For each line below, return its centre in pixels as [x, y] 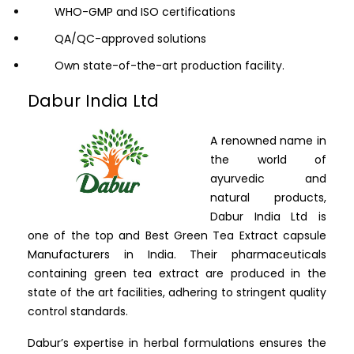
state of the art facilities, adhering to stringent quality [177, 293]
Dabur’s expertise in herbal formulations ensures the [177, 343]
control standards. [78, 312]
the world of [268, 160]
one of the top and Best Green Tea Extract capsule [177, 236]
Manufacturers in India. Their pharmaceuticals [177, 255]
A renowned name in [268, 141]
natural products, [268, 198]
